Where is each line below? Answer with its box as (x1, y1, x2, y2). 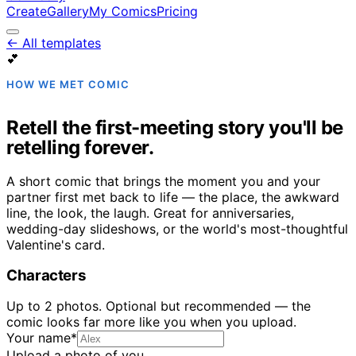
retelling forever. (6, 135, 154, 159)
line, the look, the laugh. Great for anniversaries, (6, 204, 294, 221)
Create (6, 3, 47, 19)
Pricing (157, 3, 198, 19)
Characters (6, 265, 87, 284)
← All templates (6, 35, 101, 51)
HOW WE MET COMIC (6, 78, 130, 91)
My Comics (89, 3, 157, 19)
